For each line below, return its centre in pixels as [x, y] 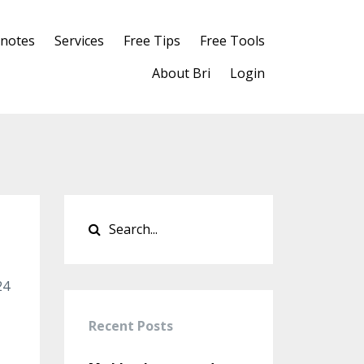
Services [79, 41]
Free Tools [232, 41]
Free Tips [152, 41]
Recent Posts [130, 326]
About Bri [181, 73]
